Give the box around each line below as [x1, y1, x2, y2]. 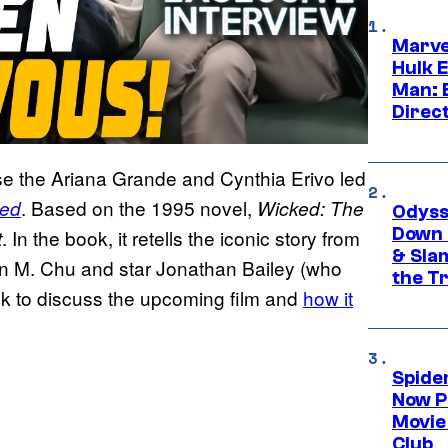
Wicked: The [257, 195, 364, 222]
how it [303, 284, 353, 312]
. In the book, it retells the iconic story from [2, 224, 360, 252]
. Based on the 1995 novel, [21, 194, 257, 222]
